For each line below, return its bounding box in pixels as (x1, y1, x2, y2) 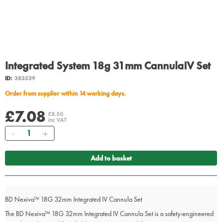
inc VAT (48, 116, 66, 124)
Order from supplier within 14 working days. (10, 89, 125, 98)
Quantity (20, 126, 44, 136)
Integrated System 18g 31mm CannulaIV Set (5, 58, 211, 73)
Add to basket (90, 154, 132, 163)
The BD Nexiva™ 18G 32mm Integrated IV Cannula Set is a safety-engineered (5, 209, 214, 219)
